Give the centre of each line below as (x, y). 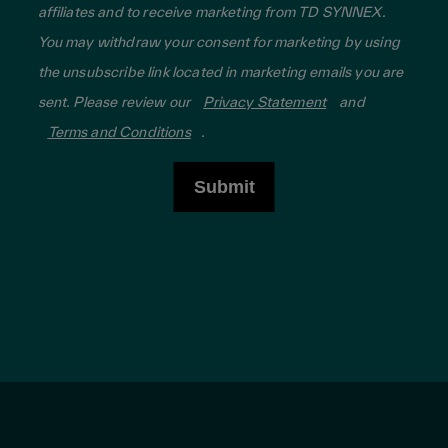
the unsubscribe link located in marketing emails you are (220, 71)
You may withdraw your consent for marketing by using (218, 41)
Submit (224, 186)
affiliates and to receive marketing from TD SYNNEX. (211, 11)
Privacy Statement (265, 101)
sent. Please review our (115, 101)
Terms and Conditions (119, 131)
